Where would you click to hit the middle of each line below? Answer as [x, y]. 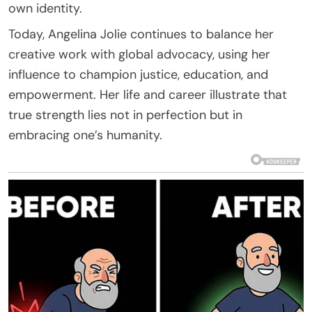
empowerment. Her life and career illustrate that [148, 94]
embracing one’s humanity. [85, 135]
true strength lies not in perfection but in [125, 115]
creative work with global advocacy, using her [139, 54]
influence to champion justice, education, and [138, 74]
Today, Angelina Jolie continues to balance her [141, 34]
